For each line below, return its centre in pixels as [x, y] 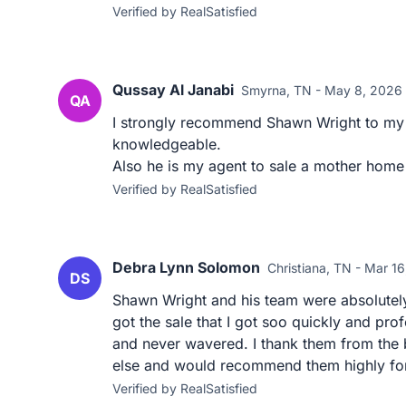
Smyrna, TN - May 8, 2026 [322, 90]
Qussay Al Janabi [173, 90]
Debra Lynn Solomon [186, 267]
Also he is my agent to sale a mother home [258, 166]
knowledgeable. [167, 144]
